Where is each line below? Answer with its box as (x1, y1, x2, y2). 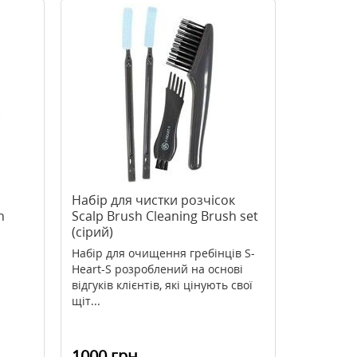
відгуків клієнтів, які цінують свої (71, 277, 253, 292)
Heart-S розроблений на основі (71, 261, 243, 277)
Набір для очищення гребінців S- (71, 245, 255, 261)
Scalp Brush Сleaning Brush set (71, 207, 258, 225)
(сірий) (71, 223, 113, 241)
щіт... (71, 293, 100, 308)
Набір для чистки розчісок (71, 191, 235, 209)
